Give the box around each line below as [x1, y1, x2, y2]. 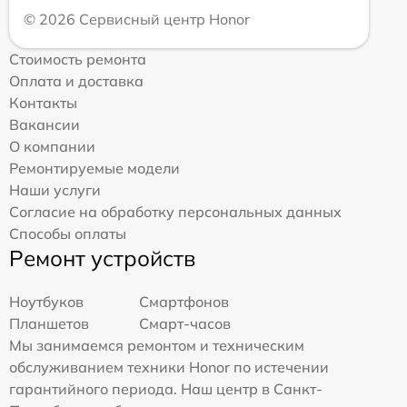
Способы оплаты [9, 224, 126, 243]
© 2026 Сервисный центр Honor [24, 10, 250, 29]
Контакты [9, 94, 77, 113]
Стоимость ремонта [9, 50, 146, 69]
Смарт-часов [139, 314, 232, 333]
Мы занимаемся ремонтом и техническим [9, 336, 304, 355]
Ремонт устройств [9, 244, 195, 273]
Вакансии [9, 115, 80, 134]
